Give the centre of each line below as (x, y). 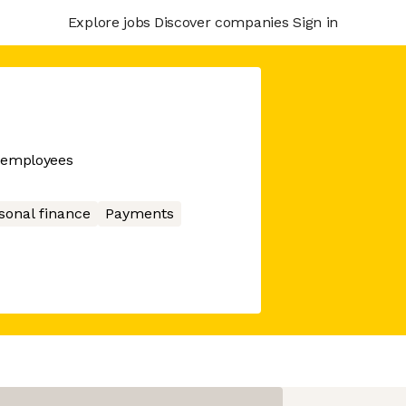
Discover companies (221, 22)
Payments (139, 213)
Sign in (315, 22)
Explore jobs (109, 22)
